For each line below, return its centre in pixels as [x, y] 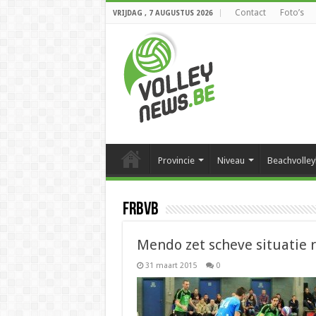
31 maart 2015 [171, 266]
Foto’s [292, 13]
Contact [250, 13]
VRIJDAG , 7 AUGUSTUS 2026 [163, 13]
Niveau [231, 160]
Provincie [176, 160]
